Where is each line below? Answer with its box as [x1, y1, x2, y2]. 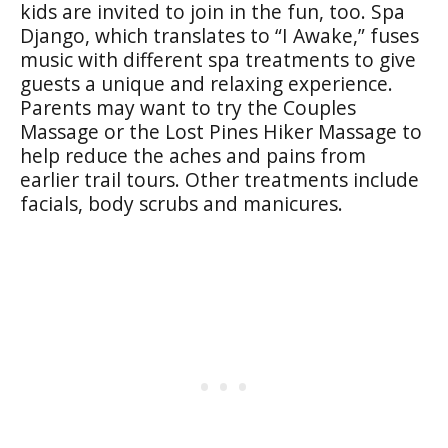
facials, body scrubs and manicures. [20, 189, 343, 217]
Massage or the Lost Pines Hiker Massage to [20, 117, 422, 145]
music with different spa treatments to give [20, 45, 416, 73]
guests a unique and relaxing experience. [20, 69, 393, 97]
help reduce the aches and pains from [20, 141, 366, 169]
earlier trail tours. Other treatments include [20, 165, 419, 193]
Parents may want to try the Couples [20, 93, 356, 121]
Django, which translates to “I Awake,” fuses [20, 21, 419, 49]
